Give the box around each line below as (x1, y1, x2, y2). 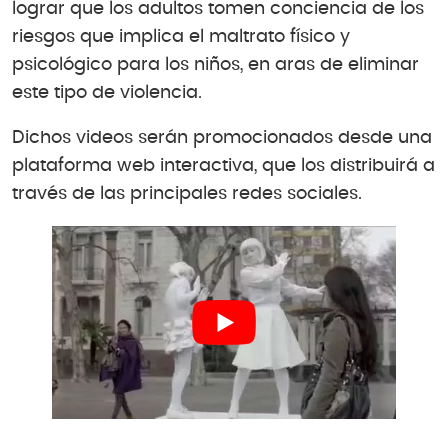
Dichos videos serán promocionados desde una (12, 129, 432, 148)
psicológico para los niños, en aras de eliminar (12, 55, 419, 74)
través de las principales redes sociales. (12, 185, 362, 204)
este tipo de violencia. (12, 83, 202, 102)
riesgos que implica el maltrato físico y (12, 27, 350, 46)
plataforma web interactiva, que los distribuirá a (12, 157, 435, 176)
